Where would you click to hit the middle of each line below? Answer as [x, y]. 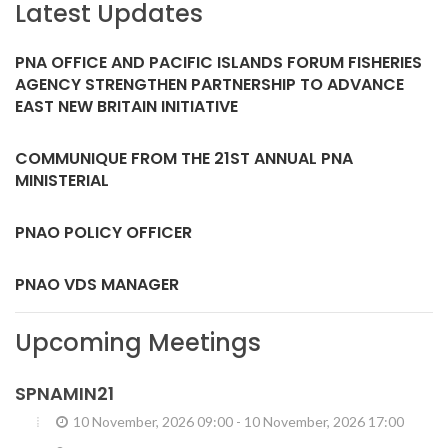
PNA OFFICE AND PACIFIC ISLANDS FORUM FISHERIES [218, 63]
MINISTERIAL [62, 181]
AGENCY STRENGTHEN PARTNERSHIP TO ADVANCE [209, 85]
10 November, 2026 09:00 [153, 422]
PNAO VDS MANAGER [97, 285]
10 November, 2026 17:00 [324, 422]
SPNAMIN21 [64, 394]
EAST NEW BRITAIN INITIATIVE [126, 107]
